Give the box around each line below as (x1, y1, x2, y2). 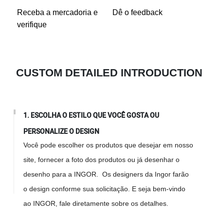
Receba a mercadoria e (17, 8, 98, 17)
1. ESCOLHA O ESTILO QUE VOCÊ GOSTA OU (23, 110, 160, 121)
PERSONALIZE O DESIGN (23, 127, 101, 137)
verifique (17, 20, 49, 29)
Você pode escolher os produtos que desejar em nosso (23, 141, 194, 149)
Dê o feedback (112, 8, 163, 17)
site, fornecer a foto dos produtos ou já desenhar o (23, 156, 180, 164)
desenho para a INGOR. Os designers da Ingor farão (23, 170, 189, 179)
